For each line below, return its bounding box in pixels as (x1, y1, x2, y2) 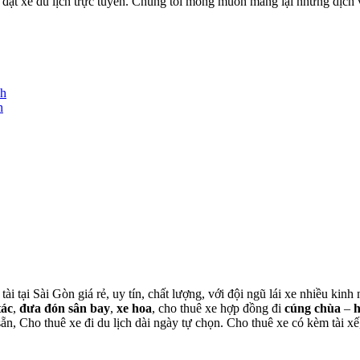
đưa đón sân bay (19, 301, 110, 316)
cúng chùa (284, 301, 341, 316)
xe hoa (117, 301, 152, 316)
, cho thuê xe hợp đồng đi (152, 301, 284, 316)
